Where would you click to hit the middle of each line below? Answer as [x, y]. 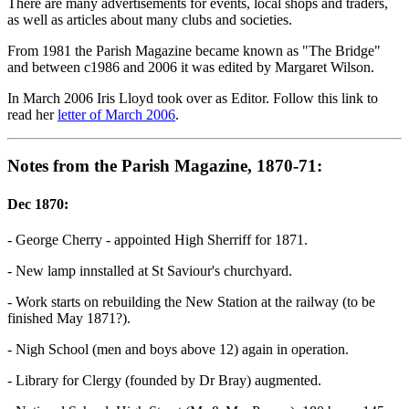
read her [32, 114]
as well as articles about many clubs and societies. [150, 19]
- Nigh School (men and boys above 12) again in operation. [178, 349]
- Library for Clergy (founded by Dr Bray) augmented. [164, 380]
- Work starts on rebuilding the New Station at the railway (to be [191, 301]
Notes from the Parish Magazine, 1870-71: [165, 166]
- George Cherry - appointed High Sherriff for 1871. [157, 239]
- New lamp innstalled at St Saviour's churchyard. [150, 270]
